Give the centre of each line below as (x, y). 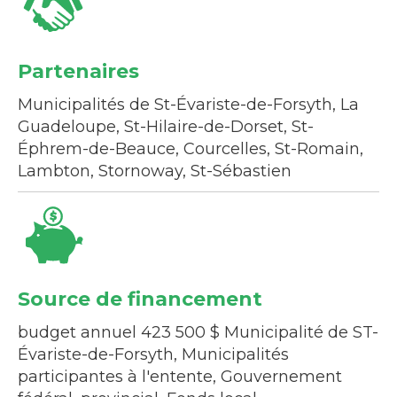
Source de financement (140, 299)
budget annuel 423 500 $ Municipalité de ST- (198, 332)
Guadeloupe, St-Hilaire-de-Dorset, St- (166, 126)
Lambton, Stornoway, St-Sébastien (155, 171)
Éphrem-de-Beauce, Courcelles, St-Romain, (191, 148)
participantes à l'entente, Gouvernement (180, 376)
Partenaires (78, 71)
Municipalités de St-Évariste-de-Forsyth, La (188, 104)
